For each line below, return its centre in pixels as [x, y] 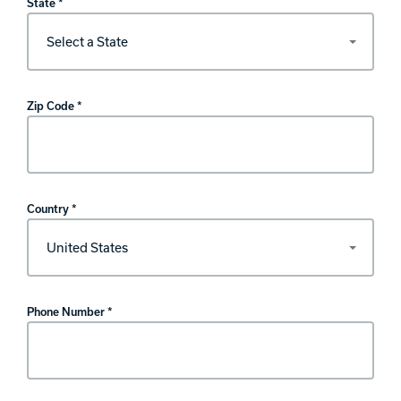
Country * [52, 208]
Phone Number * [70, 311]
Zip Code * [55, 105]
